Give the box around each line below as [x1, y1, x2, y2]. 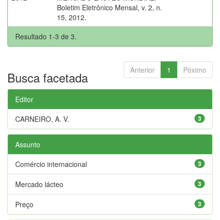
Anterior [130, 64, 155, 75]
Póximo [183, 64, 206, 75]
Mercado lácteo [15, 179, 63, 189]
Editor [15, 94, 33, 104]
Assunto [15, 139, 40, 149]
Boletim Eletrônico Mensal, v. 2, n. [57, 2, 162, 12]
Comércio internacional [15, 159, 87, 169]
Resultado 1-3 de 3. [15, 31, 77, 41]
